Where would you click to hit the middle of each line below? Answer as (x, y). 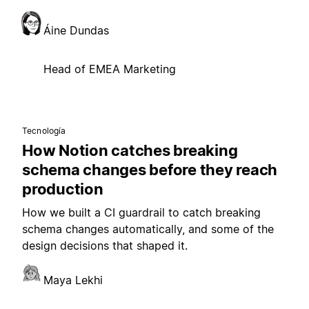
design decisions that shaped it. (105, 246)
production (63, 189)
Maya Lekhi (73, 280)
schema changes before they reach (150, 170)
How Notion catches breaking (130, 150)
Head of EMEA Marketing (110, 69)
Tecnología (44, 131)
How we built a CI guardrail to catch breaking (141, 212)
